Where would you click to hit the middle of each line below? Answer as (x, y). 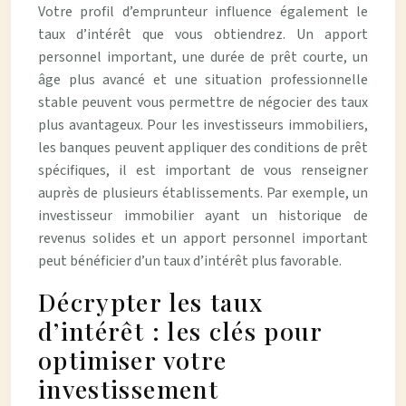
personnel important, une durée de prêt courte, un (203, 57)
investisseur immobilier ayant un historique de (203, 216)
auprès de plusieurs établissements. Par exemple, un (203, 193)
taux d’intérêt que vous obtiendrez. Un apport (203, 34)
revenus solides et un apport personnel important (203, 238)
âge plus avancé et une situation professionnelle (203, 80)
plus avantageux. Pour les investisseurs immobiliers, (203, 125)
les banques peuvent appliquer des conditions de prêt (203, 148)
